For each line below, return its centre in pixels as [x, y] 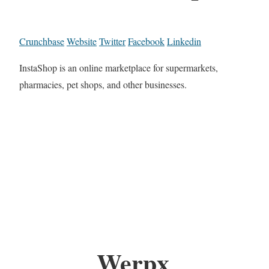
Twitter [112, 41]
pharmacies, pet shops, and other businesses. [103, 85]
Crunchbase [42, 41]
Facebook [146, 41]
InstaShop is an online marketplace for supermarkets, [119, 68]
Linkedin [184, 41]
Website [82, 41]
